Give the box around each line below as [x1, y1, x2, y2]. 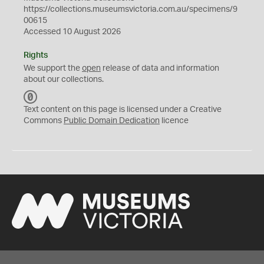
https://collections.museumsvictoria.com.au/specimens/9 [24, 5, 237, 14]
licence [160, 117, 189, 125]
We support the [24, 64, 82, 72]
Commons [24, 117, 64, 125]
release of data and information [101, 64, 219, 72]
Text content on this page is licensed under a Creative [24, 105, 222, 114]
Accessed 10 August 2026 [24, 28, 121, 36]
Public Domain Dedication [64, 117, 160, 125]
